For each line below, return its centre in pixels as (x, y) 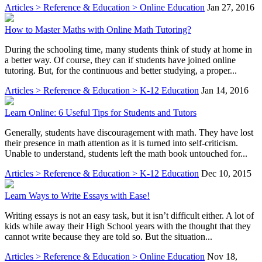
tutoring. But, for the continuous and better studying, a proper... (121, 70)
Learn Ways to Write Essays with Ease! (77, 195)
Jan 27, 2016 (231, 7)
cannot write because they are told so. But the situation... (108, 236)
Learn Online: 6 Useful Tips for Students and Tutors (101, 112)
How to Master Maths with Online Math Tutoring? (98, 29)
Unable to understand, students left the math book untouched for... (126, 153)
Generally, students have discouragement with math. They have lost (129, 132)
